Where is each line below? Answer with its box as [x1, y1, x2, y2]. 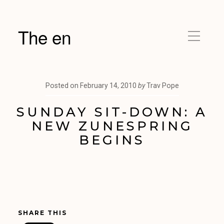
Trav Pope [146, 81, 179, 89]
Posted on [45, 81, 78, 89]
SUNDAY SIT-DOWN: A [16, 104, 207, 119]
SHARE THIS [18, 209, 67, 216]
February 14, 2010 [79, 81, 136, 89]
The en [18, 24, 71, 49]
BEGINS [79, 132, 145, 147]
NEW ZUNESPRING [31, 118, 193, 133]
